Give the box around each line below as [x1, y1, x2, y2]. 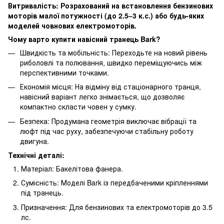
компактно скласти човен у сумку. [20, 101, 136, 112]
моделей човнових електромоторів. [8, 20, 136, 30]
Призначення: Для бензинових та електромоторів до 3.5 [21, 201, 212, 212]
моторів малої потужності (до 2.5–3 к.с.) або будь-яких [8, 10, 204, 20]
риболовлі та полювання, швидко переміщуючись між [20, 57, 202, 67]
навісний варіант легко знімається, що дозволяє [20, 91, 184, 102]
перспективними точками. [20, 67, 109, 77]
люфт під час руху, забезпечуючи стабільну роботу [20, 125, 193, 136]
